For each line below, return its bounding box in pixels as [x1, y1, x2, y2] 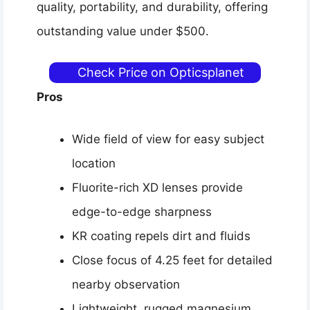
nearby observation [72, 277, 180, 291]
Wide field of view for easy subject [72, 131, 264, 146]
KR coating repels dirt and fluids [72, 228, 250, 243]
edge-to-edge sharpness [72, 204, 212, 219]
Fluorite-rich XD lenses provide [72, 180, 243, 194]
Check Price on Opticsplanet [77, 65, 244, 80]
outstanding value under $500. [37, 24, 209, 38]
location [72, 156, 116, 170]
